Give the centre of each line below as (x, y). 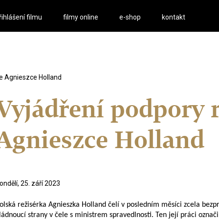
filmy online (81, 17)
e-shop (130, 17)
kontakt (174, 17)
